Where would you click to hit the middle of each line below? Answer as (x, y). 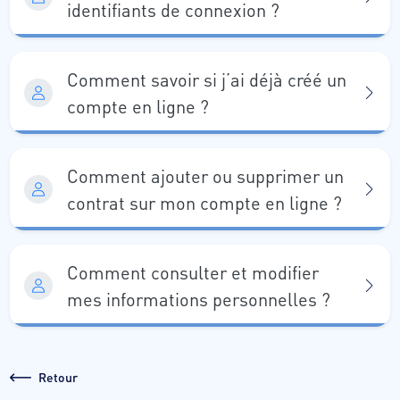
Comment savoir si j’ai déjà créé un (207, 79)
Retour (58, 377)
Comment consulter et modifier (193, 272)
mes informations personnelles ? (199, 299)
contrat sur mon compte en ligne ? (204, 203)
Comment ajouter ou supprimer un (205, 176)
